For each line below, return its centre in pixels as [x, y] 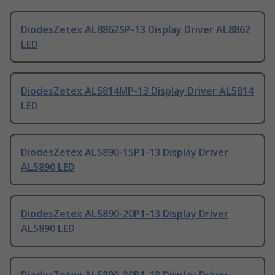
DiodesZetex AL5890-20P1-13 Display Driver [125, 214]
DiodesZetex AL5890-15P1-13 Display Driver [125, 153]
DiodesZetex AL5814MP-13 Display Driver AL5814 [137, 91]
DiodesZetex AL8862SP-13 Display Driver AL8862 [136, 30]
